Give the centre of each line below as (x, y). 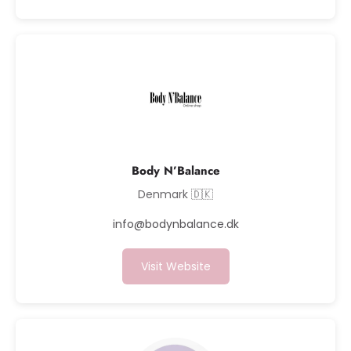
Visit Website (175, 266)
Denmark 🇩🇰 (175, 194)
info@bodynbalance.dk (175, 224)
